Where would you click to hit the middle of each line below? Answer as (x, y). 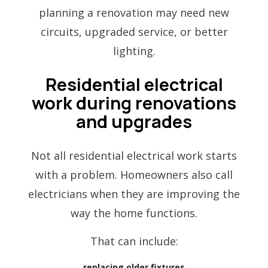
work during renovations (134, 103)
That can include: (134, 241)
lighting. (134, 51)
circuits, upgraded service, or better (134, 31)
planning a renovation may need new (134, 12)
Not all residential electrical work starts (134, 155)
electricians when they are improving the (134, 194)
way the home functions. (134, 213)
